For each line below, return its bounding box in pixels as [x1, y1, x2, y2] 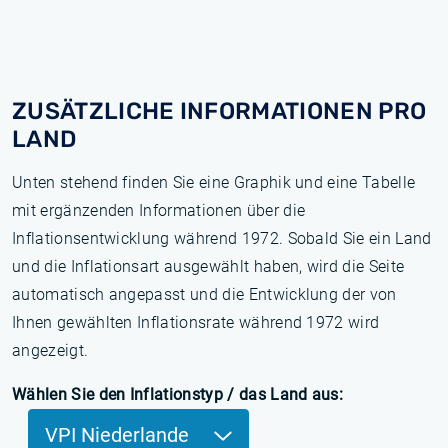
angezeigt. [12, 341, 89, 360]
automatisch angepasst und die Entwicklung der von [12, 285, 397, 304]
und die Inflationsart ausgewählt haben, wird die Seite [12, 257, 405, 276]
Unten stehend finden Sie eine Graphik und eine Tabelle [12, 173, 416, 192]
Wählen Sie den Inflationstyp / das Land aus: [12, 385, 344, 404]
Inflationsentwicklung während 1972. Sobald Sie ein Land [12, 229, 432, 248]
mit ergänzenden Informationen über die [12, 201, 306, 220]
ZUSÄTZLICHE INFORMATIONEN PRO [12, 97, 427, 125]
